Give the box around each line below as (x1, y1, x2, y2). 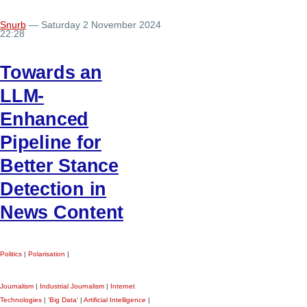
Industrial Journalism (40, 282, 104, 290)
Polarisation (28, 249, 65, 258)
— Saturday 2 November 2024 (26, 19, 161, 30)
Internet (110, 282, 135, 290)
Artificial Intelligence (84, 295, 146, 304)
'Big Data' (48, 295, 78, 304)
